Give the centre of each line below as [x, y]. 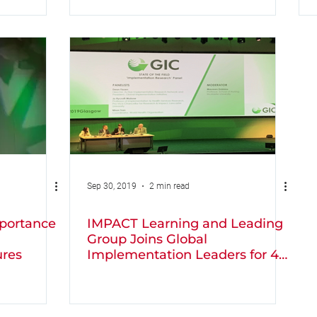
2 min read [169, 186]
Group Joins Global [147, 239]
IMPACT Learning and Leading [185, 224]
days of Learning [140, 270]
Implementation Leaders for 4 [183, 255]
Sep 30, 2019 [112, 186]
